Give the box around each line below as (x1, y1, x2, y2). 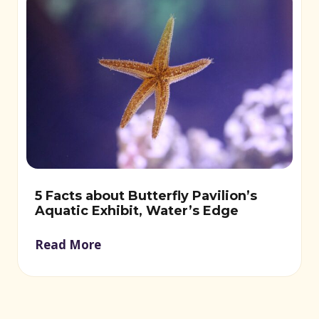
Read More (35, 236, 101, 253)
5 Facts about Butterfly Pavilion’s (35, 187, 257, 204)
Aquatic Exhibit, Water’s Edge (35, 202, 239, 219)
